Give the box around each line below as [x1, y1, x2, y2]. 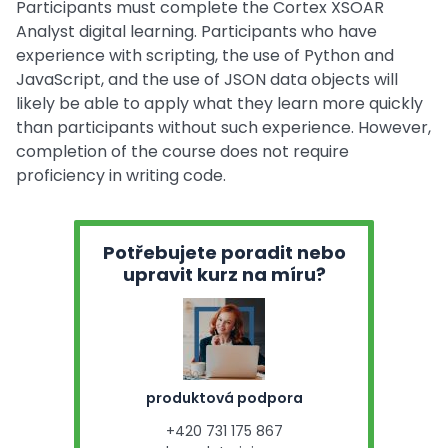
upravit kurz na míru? [122, 262, 326, 287]
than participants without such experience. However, [16, 116, 431, 139]
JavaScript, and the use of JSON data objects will [16, 68, 398, 91]
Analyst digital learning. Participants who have [16, 20, 377, 43]
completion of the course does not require [16, 140, 349, 163]
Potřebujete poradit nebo [102, 240, 346, 265]
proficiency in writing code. [16, 164, 226, 187]
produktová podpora [145, 388, 303, 408]
